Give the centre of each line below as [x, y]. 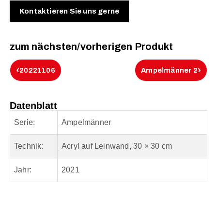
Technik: [29, 146]
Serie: [25, 123]
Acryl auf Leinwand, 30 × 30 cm [117, 146]
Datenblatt [33, 106]
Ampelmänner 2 [169, 70]
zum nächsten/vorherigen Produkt [92, 47]
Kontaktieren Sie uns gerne [70, 11]
